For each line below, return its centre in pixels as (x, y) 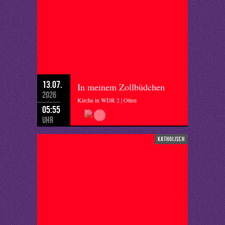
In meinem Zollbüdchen (121, 87)
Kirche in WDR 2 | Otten (107, 100)
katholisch (171, 139)
